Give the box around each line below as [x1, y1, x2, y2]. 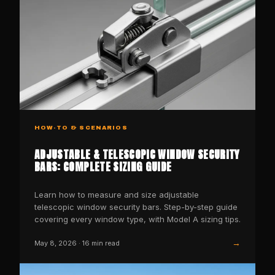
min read [90, 238, 120, 247]
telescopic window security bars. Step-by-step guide [34, 202, 238, 212]
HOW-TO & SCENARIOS [34, 124, 128, 131]
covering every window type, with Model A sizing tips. [34, 214, 241, 225]
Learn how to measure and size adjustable [34, 190, 199, 200]
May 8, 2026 [34, 238, 77, 247]
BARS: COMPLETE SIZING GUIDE [34, 158, 172, 176]
